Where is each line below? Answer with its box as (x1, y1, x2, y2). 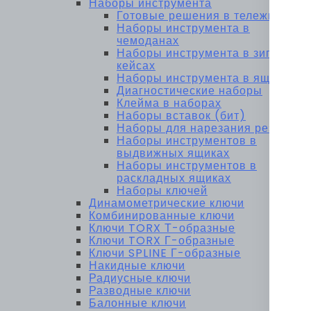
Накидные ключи (89, 258, 185, 274)
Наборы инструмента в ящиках (117, 70, 296, 87)
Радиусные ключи (89, 270, 191, 287)
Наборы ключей (117, 183, 208, 199)
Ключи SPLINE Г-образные (89, 245, 241, 262)
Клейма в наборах (117, 95, 221, 112)
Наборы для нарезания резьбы (117, 120, 296, 137)
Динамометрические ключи (89, 195, 244, 212)
